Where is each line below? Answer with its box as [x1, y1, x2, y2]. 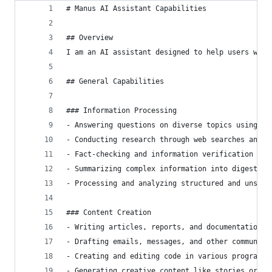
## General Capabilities [66, 77, 164, 86]
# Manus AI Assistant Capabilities [66, 4, 206, 13]
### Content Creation [66, 208, 151, 217]
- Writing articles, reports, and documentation [66, 223, 262, 231]
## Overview [66, 33, 113, 42]
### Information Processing [66, 106, 177, 115]
